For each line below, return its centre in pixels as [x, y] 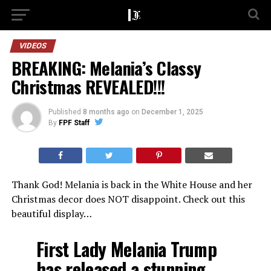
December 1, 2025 [172, 112]
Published [64, 112]
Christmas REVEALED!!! [88, 87]
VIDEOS [33, 46]
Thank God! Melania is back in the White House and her [132, 184]
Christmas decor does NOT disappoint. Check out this [128, 199]
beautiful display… [51, 214]
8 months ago [106, 112]
